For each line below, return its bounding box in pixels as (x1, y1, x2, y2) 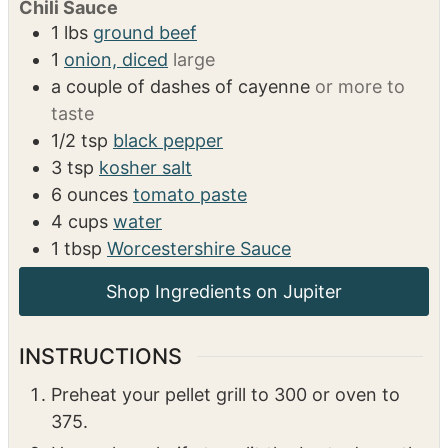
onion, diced (64, 49, 168, 71)
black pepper (113, 130, 223, 152)
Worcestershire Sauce (107, 238, 291, 260)
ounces (67, 184, 128, 206)
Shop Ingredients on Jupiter (106, 281, 342, 303)
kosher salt (99, 157, 192, 179)
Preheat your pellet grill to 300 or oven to (51, 383, 400, 405)
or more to (315, 76, 405, 98)
